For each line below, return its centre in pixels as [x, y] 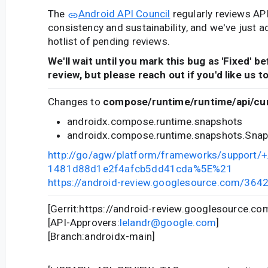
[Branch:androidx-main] [102, 237]
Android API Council [124, 14]
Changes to [76, 102]
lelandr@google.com [168, 223]
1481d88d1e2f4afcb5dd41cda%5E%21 [140, 168]
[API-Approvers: [84, 223]
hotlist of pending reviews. [109, 41]
